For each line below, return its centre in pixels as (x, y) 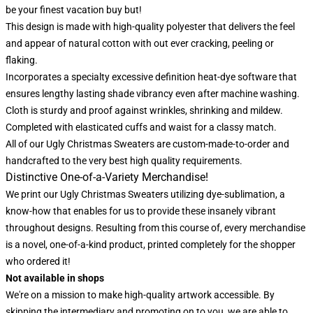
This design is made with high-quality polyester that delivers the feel (150, 27)
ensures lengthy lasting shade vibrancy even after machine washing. (153, 94)
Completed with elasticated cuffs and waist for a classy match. (141, 127)
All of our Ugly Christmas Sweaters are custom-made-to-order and (147, 144)
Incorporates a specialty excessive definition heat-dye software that (151, 77)
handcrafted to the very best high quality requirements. (124, 161)
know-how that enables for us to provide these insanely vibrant (141, 211)
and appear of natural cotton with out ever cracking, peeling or (140, 43)
